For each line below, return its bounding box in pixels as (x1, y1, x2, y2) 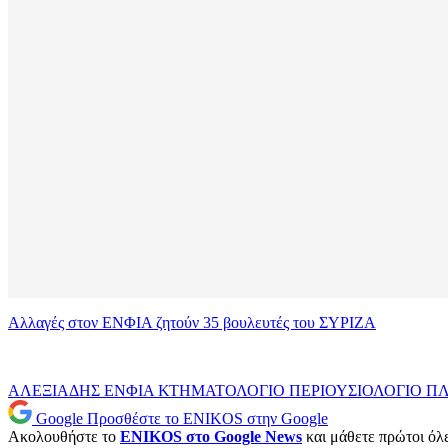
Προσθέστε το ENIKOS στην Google (87, 410, 328, 428)
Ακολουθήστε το (8, 428, 120, 446)
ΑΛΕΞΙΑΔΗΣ (8, 382, 104, 400)
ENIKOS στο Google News (120, 428, 302, 446)
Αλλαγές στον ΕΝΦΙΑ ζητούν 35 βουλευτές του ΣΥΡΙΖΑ (8, 314, 376, 332)
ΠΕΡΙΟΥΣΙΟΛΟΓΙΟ (289, 382, 426, 400)
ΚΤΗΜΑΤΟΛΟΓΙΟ (158, 382, 289, 400)
